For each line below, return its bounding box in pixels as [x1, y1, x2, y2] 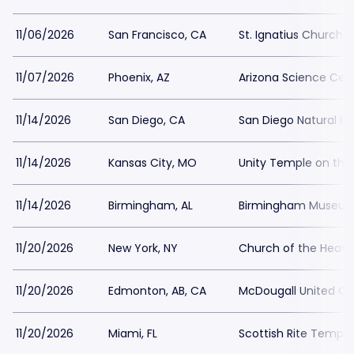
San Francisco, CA [108, 27, 206, 43]
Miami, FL [108, 326, 157, 341]
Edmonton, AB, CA [108, 283, 206, 299]
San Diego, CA [108, 112, 185, 128]
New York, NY [108, 240, 178, 256]
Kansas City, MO [108, 155, 197, 171]
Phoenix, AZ [108, 70, 170, 85]
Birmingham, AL [108, 198, 193, 213]
